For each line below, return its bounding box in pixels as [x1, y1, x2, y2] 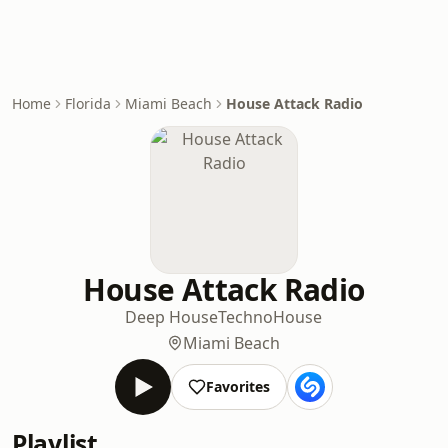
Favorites [205, 377, 270, 396]
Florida [65, 94, 111, 113]
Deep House [125, 306, 219, 328]
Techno [218, 306, 274, 328]
